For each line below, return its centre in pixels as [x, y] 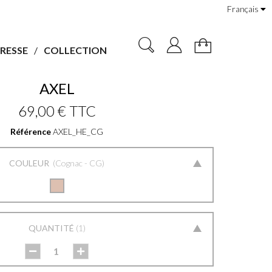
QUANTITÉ [51, 228]
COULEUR [30, 163]
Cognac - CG [79, 163]
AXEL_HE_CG [78, 131]
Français [243, 9]
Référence [31, 131]
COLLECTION [75, 50]
